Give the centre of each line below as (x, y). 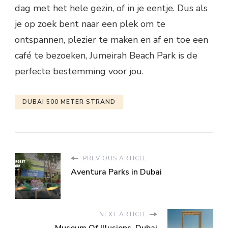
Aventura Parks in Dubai (116, 172)
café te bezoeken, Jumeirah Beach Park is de (106, 56)
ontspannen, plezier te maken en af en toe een (111, 40)
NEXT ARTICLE (123, 215)
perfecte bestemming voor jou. (79, 72)
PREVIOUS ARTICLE (114, 159)
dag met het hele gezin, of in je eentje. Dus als (111, 8)
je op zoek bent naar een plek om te (90, 24)
